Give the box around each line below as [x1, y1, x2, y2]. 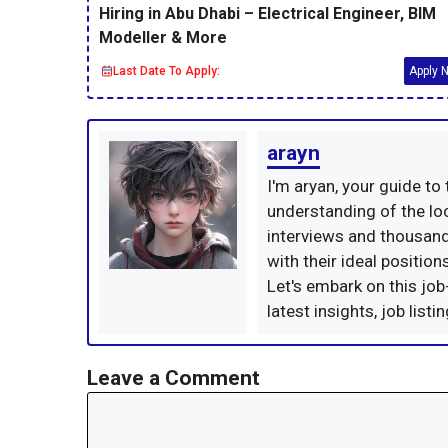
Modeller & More [99, 27, 227, 47]
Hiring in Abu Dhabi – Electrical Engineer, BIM [99, 3, 436, 23]
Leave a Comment [87, 365, 260, 390]
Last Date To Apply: [113, 63, 220, 78]
